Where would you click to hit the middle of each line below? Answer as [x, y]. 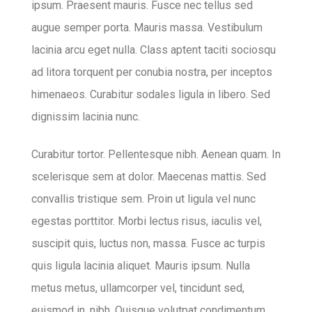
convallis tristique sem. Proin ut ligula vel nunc [143, 199]
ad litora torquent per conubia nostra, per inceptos [152, 72]
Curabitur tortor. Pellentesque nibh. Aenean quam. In [156, 155]
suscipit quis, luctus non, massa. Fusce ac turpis [148, 244]
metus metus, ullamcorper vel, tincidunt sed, [138, 288]
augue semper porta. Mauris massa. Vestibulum [147, 27]
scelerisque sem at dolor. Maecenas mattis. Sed [149, 177]
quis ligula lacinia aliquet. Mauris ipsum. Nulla [141, 266]
